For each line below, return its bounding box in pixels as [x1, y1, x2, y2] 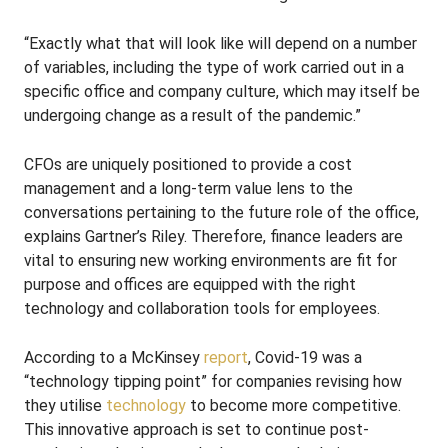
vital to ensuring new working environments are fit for [24, 251, 397, 270]
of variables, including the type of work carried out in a [24, 58, 404, 77]
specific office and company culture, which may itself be [24, 82, 420, 101]
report [204, 348, 248, 367]
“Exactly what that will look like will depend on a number [24, 34, 417, 53]
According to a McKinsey [24, 348, 204, 367]
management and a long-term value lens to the [24, 179, 353, 198]
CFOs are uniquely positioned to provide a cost [24, 155, 352, 174]
